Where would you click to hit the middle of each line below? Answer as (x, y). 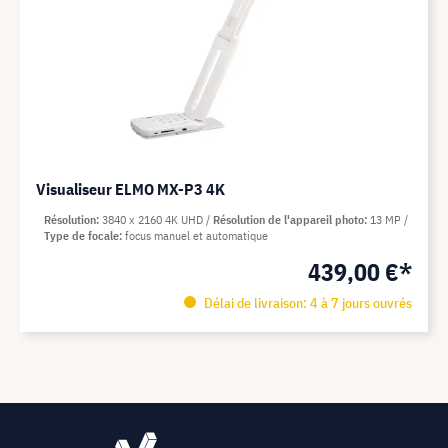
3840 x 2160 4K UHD (154, 219)
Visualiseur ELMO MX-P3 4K (130, 189)
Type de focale (81, 235)
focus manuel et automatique (196, 235)
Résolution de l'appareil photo (288, 219)
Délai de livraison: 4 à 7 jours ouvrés (306, 303)
